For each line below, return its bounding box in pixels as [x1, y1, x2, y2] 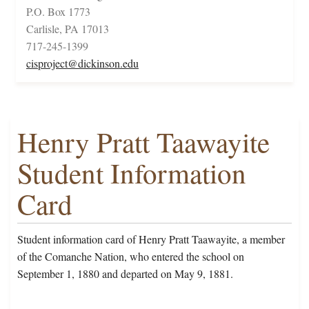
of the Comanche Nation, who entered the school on [17, 249, 244, 264]
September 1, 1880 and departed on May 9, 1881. [17, 266, 233, 281]
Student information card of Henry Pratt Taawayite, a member [17, 232, 285, 247]
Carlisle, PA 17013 [26, 21, 109, 37]
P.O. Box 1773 [26, 4, 90, 19]
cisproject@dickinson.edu [26, 56, 139, 71]
